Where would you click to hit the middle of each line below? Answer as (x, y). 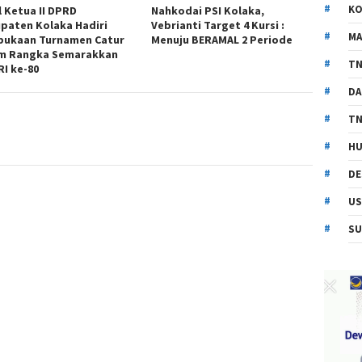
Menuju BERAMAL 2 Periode (222, 40)
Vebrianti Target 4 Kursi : (218, 25)
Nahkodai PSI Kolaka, (208, 11)
